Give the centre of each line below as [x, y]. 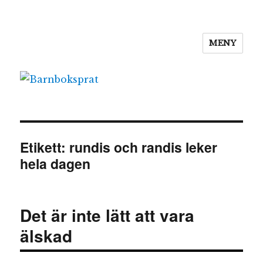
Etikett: [45, 147]
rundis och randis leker [144, 147]
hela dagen [55, 163]
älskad [46, 235]
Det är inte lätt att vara [107, 215]
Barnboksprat [65, 51]
